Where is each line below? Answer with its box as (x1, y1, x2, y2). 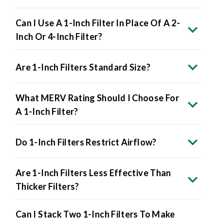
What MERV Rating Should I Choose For (16, 92, 179, 103)
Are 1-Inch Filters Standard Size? (16, 61, 150, 73)
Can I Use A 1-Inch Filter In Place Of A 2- (16, 17, 181, 28)
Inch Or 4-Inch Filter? (16, 31, 102, 42)
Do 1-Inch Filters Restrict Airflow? (16, 136, 157, 147)
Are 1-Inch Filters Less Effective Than (16, 167, 171, 178)
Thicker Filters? (16, 181, 79, 192)
